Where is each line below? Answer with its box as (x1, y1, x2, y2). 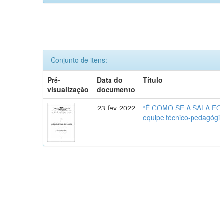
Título (143, 74, 163, 84)
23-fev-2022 (97, 102, 136, 112)
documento (97, 84, 136, 94)
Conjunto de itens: (51, 55, 107, 65)
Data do (97, 74, 123, 84)
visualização (47, 84, 89, 94)
